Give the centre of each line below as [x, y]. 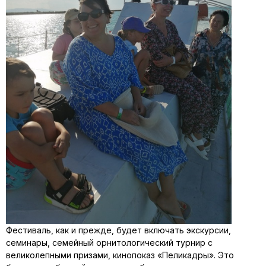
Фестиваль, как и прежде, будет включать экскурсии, [118, 230]
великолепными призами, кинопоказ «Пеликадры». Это [120, 255]
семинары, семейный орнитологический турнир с [109, 243]
